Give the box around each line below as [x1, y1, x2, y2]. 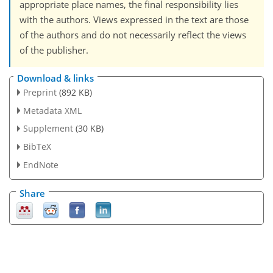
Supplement [23, 122, 73, 135]
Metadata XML [23, 104, 82, 116]
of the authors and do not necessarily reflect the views [19, 29, 246, 41]
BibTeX [23, 141, 51, 153]
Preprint [23, 86, 57, 98]
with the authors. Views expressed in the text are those [19, 13, 249, 26]
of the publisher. [19, 44, 88, 57]
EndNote [23, 159, 58, 171]
